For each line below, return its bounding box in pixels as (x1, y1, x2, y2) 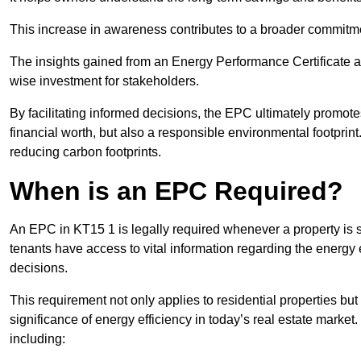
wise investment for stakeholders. (10, 74, 199, 89)
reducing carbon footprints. (10, 145, 161, 160)
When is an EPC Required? (10, 176, 343, 206)
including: (10, 332, 65, 346)
